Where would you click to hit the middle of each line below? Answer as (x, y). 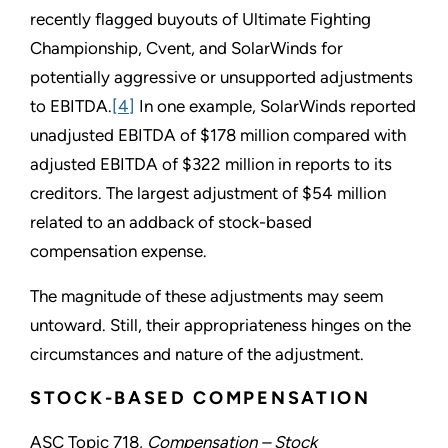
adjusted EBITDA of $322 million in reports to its (211, 163)
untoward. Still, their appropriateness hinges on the (220, 324)
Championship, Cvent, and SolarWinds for (186, 47)
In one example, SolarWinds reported (275, 105)
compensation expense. (118, 250)
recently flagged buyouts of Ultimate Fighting (200, 18)
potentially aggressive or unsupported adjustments (221, 76)
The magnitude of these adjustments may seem (206, 295)
